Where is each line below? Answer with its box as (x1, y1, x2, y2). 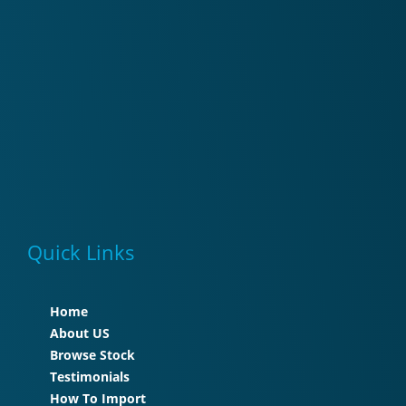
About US (50, 324, 110, 343)
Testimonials (50, 368, 130, 386)
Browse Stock (50, 346, 135, 364)
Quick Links (27, 238, 135, 266)
